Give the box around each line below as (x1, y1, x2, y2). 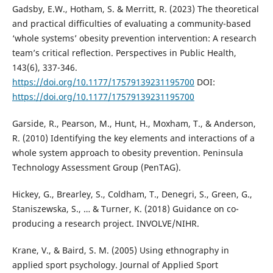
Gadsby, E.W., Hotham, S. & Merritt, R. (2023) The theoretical (12, 2, 259, 15)
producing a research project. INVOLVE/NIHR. (12, 217, 199, 229)
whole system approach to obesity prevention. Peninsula (12, 146, 243, 158)
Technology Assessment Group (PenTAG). (12, 161, 181, 173)
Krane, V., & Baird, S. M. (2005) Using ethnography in (12, 244, 229, 256)
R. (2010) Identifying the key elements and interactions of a (12, 132, 255, 144)
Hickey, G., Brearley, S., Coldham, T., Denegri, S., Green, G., (12, 188, 252, 200)
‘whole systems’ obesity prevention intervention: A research (12, 32, 257, 44)
